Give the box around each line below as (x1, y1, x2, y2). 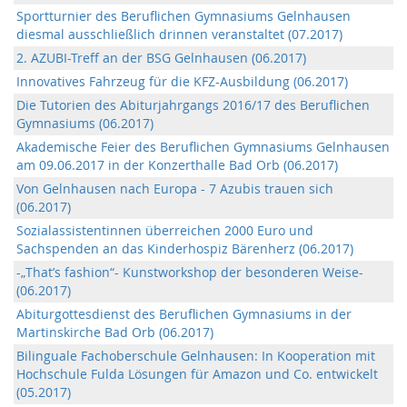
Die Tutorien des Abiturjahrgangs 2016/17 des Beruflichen (16, 96, 370, 114)
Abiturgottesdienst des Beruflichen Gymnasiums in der (16, 305, 352, 323)
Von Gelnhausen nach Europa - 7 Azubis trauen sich (16, 180, 333, 197)
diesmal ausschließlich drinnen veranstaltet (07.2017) (16, 25, 342, 43)
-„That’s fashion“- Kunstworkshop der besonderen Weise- (16, 263, 363, 281)
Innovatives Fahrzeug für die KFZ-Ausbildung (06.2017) (16, 73, 348, 90)
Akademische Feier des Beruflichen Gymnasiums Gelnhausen (16, 138, 390, 155)
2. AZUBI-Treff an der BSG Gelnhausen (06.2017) (16, 49, 306, 66)
